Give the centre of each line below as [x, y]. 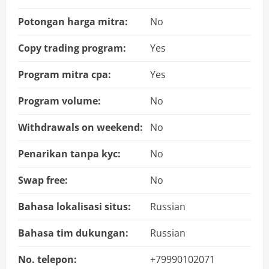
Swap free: [43, 180]
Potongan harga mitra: [73, 22]
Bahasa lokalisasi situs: [74, 207]
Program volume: [59, 101]
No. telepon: [47, 260]
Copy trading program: [72, 48]
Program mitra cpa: [65, 75]
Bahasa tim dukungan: [73, 233]
